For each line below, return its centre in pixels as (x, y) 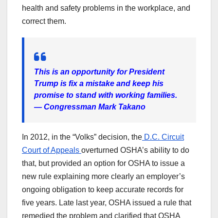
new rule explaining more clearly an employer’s (103, 176)
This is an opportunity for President (99, 72)
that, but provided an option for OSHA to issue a (103, 163)
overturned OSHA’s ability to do (135, 150)
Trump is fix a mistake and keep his (99, 83)
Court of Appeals (52, 150)
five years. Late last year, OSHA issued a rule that (107, 202)
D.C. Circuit (163, 137)
